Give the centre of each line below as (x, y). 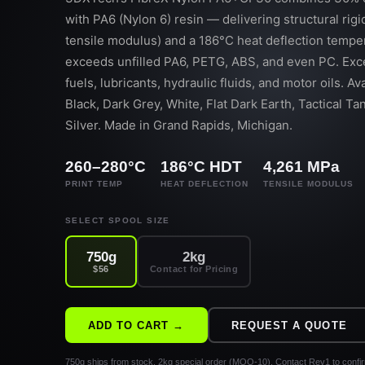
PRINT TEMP (94, 184)
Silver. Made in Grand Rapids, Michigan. (179, 125)
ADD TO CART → (136, 325)
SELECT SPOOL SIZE (118, 220)
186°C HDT (201, 167)
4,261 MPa (301, 167)
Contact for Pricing (194, 268)
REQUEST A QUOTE (289, 325)
